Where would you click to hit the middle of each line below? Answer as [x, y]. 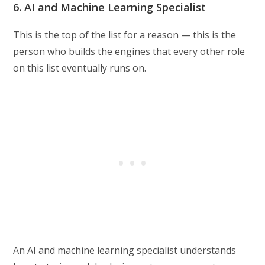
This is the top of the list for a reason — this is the [125, 35]
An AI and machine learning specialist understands [125, 251]
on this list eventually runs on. [80, 68]
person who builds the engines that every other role [129, 52]
